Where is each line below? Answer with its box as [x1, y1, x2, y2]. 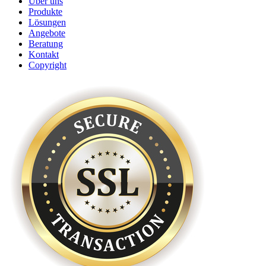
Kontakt [28, 49, 59, 59]
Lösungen [28, 17, 66, 27]
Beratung [28, 38, 63, 49]
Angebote [28, 27, 65, 38]
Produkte [28, 6, 62, 17]
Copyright [28, 59, 66, 70]
